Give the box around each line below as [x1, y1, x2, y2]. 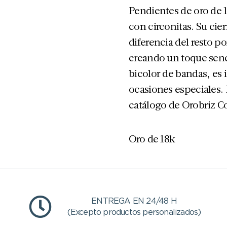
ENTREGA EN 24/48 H [91, 197, 177, 205]
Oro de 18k [129, 132, 175, 145]
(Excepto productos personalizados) [67, 208, 201, 216]
